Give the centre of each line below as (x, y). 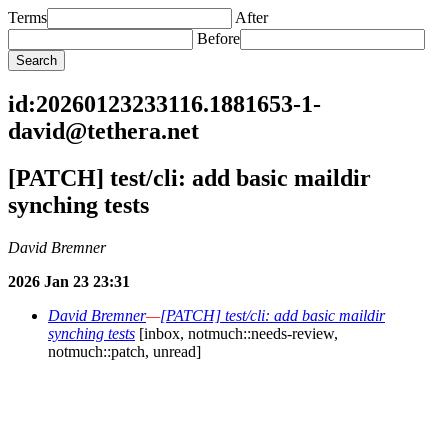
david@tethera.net (103, 130)
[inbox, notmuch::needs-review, (236, 333)
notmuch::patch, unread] (124, 351)
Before (218, 38)
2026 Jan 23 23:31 (69, 281)
